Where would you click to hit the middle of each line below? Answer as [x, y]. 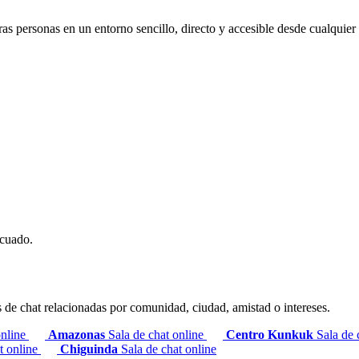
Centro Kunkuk [271, 335]
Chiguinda [91, 349]
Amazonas [78, 335]
